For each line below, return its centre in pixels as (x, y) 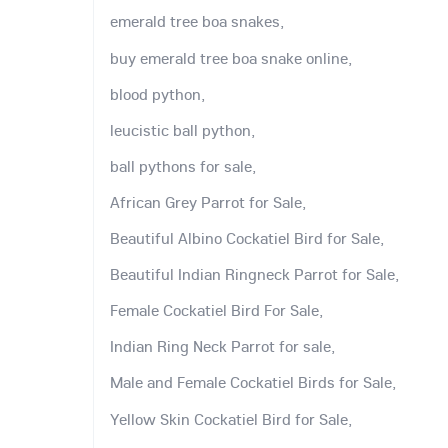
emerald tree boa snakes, (197, 21)
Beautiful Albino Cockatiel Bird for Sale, (247, 238)
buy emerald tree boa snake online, (231, 57)
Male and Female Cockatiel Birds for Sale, (253, 382)
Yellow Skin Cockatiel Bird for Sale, (231, 418)
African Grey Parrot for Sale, (208, 201)
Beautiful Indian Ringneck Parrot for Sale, (254, 274)
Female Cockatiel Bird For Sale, (216, 310)
